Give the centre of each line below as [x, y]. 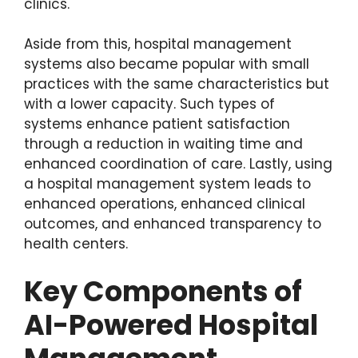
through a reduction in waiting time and [163, 144]
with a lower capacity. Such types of [149, 104]
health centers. [76, 244]
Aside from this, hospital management [158, 44]
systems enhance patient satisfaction [157, 124]
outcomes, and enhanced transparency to [173, 224]
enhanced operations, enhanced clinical [165, 204]
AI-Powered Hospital [171, 324]
